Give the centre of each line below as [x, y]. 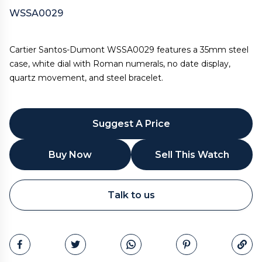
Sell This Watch [192, 155]
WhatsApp [136, 186]
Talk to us [131, 195]
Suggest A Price [131, 124]
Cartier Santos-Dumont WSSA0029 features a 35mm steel [129, 50]
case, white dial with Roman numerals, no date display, [120, 64]
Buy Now [70, 155]
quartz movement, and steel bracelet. [86, 78]
